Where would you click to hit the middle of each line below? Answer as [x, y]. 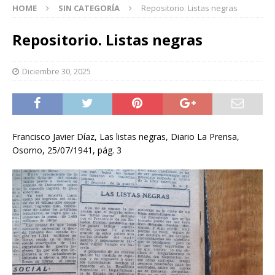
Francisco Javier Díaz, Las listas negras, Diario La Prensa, [126, 137]
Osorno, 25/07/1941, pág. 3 [67, 150]
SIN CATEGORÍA [89, 8]
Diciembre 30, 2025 [56, 72]
